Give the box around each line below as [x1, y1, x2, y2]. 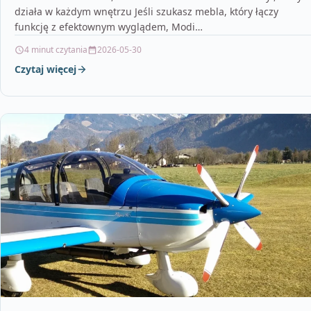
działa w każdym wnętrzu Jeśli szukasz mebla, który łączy [15, 5, 278, 19]
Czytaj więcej [15, 62, 76, 76]
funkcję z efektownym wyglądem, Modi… [15, 20, 203, 34]
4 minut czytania [24, 44, 87, 56]
